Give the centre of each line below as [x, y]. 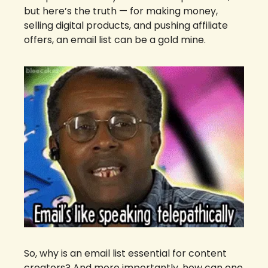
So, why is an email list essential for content [125, 253]
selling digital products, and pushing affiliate [126, 25]
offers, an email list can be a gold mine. [115, 40]
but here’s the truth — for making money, [121, 11]
